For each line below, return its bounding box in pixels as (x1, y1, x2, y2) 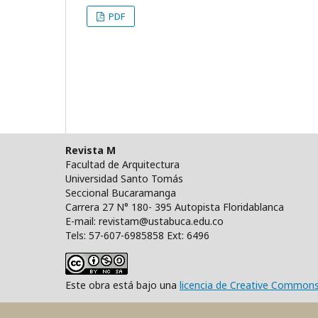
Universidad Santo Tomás (65, 171, 183, 185)
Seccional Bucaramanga (65, 185, 176, 199)
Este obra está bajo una (65, 278, 180, 292)
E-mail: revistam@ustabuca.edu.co (65, 214, 224, 228)
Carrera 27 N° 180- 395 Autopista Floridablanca (65, 199, 284, 214)
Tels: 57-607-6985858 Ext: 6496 (65, 228, 209, 242)
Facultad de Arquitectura (65, 157, 180, 171)
